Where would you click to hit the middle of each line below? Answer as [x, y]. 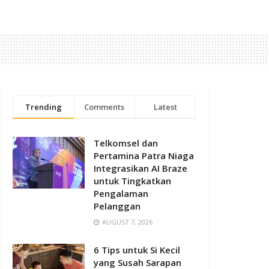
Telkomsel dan [126, 143]
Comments [104, 107]
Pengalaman [121, 193]
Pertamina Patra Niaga [144, 155]
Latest [165, 107]
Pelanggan [117, 206]
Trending [43, 107]
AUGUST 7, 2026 [126, 222]
